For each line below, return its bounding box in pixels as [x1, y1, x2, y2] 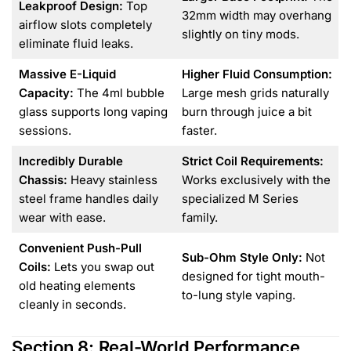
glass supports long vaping [18, 104, 168, 120]
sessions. [18, 123, 71, 139]
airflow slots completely [18, 17, 152, 33]
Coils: [18, 259, 51, 275]
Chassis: [18, 172, 67, 188]
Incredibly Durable [18, 154, 123, 169]
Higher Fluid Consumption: [181, 67, 332, 82]
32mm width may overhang [181, 8, 331, 24]
